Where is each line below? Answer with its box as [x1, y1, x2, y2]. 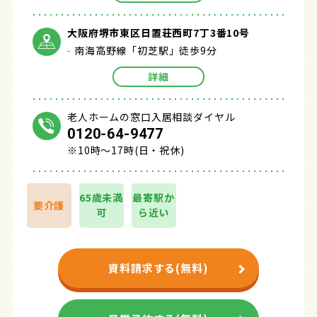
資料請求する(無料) [108, 260, 209, 276]
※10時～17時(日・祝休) [67, 142, 185, 157]
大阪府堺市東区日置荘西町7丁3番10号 [67, 25, 250, 40]
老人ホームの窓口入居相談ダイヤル [67, 109, 236, 124]
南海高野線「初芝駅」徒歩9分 [74, 42, 217, 57]
